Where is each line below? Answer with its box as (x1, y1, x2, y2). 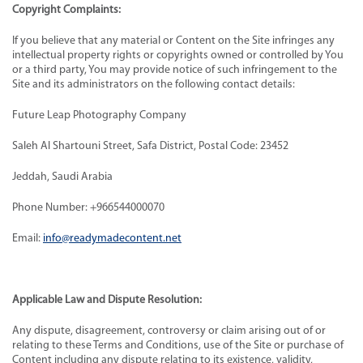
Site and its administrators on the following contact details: (12, 78, 295, 91)
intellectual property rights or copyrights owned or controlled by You (12, 49, 344, 62)
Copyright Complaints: (12, 3, 121, 16)
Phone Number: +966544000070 (12, 201, 167, 214)
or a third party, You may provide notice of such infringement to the (12, 63, 337, 76)
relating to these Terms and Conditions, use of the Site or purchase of (12, 339, 344, 352)
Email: (12, 232, 43, 245)
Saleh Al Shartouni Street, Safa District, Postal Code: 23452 (12, 139, 291, 152)
